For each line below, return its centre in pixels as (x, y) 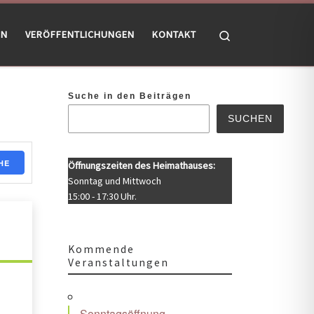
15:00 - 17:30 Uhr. (102, 197)
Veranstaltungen (118, 263)
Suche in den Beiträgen (129, 96)
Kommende (101, 250)
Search (246, 34)
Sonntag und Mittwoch (114, 181)
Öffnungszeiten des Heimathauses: (141, 166)
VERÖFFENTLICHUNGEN (80, 35)
